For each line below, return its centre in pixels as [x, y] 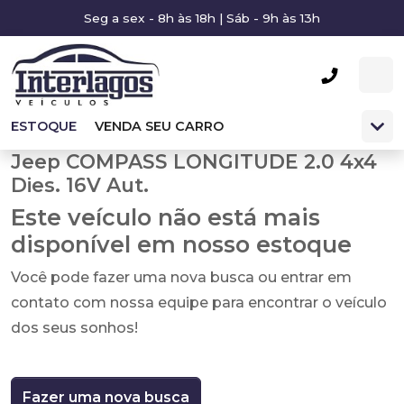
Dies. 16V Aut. [80, 185]
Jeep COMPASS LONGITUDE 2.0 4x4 [194, 161]
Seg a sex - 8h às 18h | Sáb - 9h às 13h [202, 18]
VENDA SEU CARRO [159, 126]
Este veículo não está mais [165, 217]
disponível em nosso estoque [181, 244]
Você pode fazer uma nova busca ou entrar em [181, 277]
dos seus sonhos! [74, 328]
